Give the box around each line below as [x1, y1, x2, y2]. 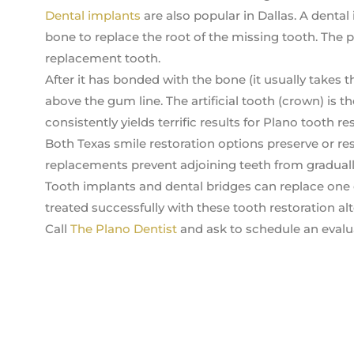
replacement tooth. [45, 51, 160, 66]
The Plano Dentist [70, 221, 177, 236]
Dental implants [45, 8, 141, 23]
